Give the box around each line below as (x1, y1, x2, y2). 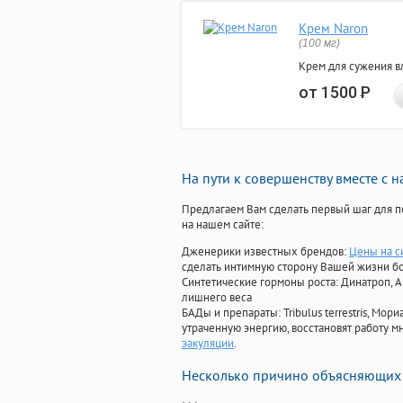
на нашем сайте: (182, 217, 264, 233)
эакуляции (182, 336, 234, 352)
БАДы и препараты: (182, 305, 283, 321)
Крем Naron (299, 20, 368, 38)
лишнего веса (182, 290, 252, 306)
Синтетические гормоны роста (182, 274, 336, 291)
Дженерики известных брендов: (182, 244, 349, 260)
